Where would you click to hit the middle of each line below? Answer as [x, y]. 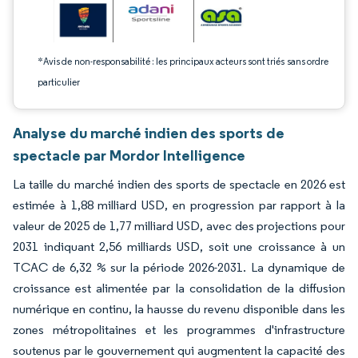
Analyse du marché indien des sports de [149, 133]
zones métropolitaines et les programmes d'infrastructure [179, 330]
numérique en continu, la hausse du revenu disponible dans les [179, 309]
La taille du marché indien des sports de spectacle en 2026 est [179, 184]
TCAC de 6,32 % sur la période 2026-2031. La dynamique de [179, 267]
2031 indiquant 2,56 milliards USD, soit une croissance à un [179, 247]
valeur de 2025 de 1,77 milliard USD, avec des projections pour [179, 226]
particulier [59, 82]
